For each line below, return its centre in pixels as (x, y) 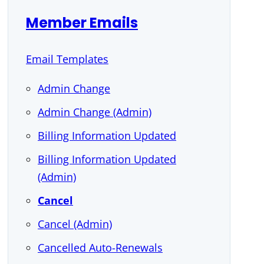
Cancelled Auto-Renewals (100, 247)
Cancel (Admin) (75, 224)
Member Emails (82, 23)
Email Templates (67, 59)
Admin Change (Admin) (95, 112)
